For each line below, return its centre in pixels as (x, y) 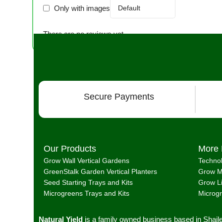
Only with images (82, 8)
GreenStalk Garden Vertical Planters (100, 172)
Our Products (70, 149)
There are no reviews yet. (84, 34)
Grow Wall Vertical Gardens (86, 161)
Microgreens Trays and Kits (86, 194)
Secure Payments (119, 97)
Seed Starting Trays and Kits (88, 183)
